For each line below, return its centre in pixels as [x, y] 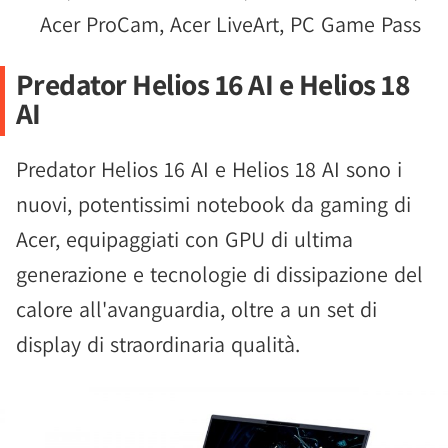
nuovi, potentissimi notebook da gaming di [213, 204]
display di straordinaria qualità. [158, 344]
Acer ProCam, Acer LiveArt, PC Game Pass [230, 24]
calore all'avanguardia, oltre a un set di [196, 309]
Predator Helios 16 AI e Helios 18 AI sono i [209, 169]
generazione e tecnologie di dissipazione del [219, 274]
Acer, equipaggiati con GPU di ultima [184, 239]
